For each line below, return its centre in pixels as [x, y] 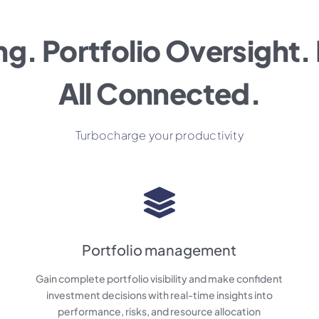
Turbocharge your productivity [159, 135]
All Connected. [159, 93]
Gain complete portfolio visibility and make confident [159, 279]
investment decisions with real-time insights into [159, 295]
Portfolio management [159, 250]
